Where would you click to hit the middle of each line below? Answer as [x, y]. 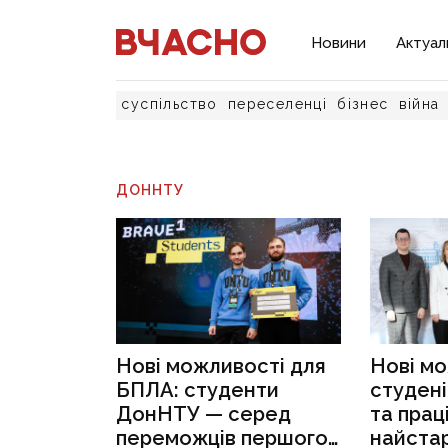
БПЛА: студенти [198, 390]
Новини [339, 43]
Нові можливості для [221, 366]
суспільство [169, 104]
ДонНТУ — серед [204, 414]
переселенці [277, 104]
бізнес [363, 104]
